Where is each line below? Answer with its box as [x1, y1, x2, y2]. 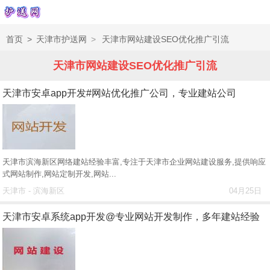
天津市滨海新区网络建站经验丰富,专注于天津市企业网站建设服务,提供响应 [2, 157, 266, 166]
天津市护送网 [36, 34, 87, 44]
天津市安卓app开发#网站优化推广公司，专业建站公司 [2, 88, 237, 98]
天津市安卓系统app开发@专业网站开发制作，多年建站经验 [2, 212, 260, 222]
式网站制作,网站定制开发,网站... [2, 169, 117, 178]
